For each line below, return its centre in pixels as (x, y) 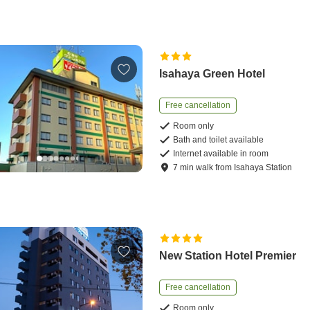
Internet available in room (221, 153)
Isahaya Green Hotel (212, 73)
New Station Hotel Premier (228, 255)
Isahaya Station (263, 167)
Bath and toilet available (219, 139)
